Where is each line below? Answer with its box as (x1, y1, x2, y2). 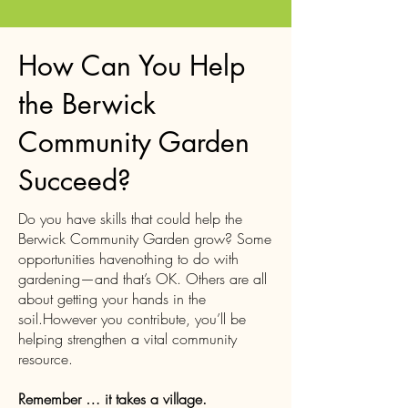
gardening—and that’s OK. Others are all (18, 269, 267, 289)
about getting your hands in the (18, 289, 206, 309)
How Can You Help (18, 47, 245, 84)
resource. (18, 349, 73, 369)
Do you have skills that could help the (18, 209, 242, 229)
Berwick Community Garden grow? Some (18, 229, 271, 249)
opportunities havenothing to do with (18, 249, 239, 269)
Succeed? (18, 162, 131, 199)
